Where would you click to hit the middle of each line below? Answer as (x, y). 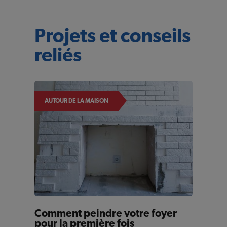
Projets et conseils (113, 35)
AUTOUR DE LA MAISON (77, 101)
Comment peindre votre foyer (106, 213)
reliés (58, 55)
